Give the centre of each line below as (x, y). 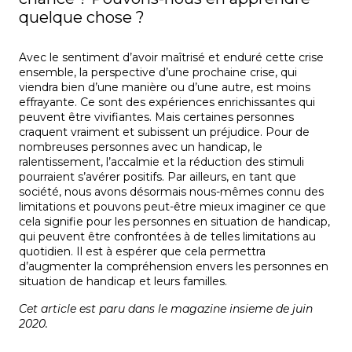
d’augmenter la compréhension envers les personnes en (174, 267)
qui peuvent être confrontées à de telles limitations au (167, 237)
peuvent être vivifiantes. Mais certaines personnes (156, 117)
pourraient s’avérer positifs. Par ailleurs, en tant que (158, 177)
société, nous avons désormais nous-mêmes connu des (171, 192)
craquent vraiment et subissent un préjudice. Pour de (164, 132)
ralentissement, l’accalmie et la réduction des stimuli (161, 162)
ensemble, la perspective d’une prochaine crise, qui (158, 73)
